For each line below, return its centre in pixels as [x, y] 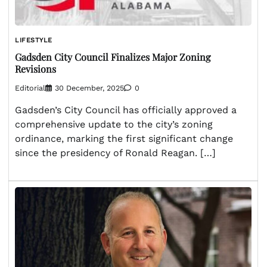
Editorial [30, 88]
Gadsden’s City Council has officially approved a [126, 110]
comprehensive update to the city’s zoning [114, 125]
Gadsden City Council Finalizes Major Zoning [113, 57]
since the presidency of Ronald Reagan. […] [115, 153]
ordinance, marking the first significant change [124, 139]
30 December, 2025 [89, 88]
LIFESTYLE [34, 40]
